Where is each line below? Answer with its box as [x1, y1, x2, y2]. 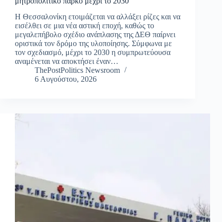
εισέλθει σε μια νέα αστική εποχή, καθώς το [15, 21, 154, 30]
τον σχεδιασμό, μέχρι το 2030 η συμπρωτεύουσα [15, 48, 170, 57]
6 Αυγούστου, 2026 [35, 75, 97, 84]
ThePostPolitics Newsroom [35, 66, 120, 75]
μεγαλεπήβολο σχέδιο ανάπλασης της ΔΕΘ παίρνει [15, 30, 175, 39]
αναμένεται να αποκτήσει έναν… [15, 57, 118, 66]
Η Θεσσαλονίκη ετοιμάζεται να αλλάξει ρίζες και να [15, 12, 180, 21]
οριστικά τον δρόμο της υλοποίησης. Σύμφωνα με [15, 39, 172, 48]
